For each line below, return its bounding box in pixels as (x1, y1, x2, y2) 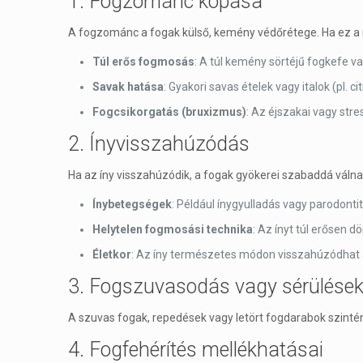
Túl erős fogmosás (92, 55, 194, 68)
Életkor (92, 248, 131, 261)
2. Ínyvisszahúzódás (68, 132, 250, 156)
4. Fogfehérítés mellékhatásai (68, 338, 323, 361)
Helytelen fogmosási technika (92, 223, 253, 236)
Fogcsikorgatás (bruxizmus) (92, 105, 246, 118)
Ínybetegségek (92, 198, 172, 211)
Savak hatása (92, 80, 164, 93)
